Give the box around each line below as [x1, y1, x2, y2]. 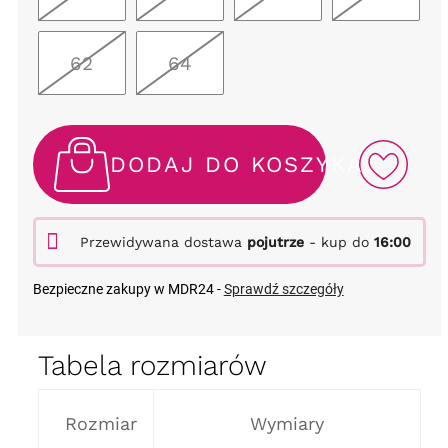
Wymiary [249, 412, 324, 434]
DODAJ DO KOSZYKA [109, 152, 364, 178]
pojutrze [246, 233, 304, 250]
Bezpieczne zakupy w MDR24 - [32, 280, 224, 297]
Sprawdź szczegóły [223, 280, 344, 297]
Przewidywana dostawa [79, 233, 247, 250]
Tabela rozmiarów [37, 348, 267, 382]
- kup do [303, 233, 374, 250]
